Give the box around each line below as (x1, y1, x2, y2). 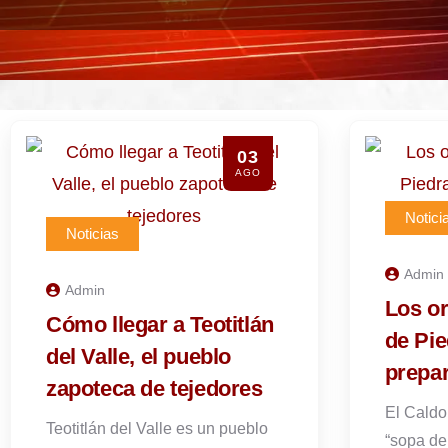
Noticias (66, 225, 119, 242)
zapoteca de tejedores (46, 376, 263, 401)
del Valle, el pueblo (46, 344, 232, 369)
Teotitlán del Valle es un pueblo (46, 420, 268, 437)
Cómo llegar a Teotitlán (46, 312, 274, 337)
